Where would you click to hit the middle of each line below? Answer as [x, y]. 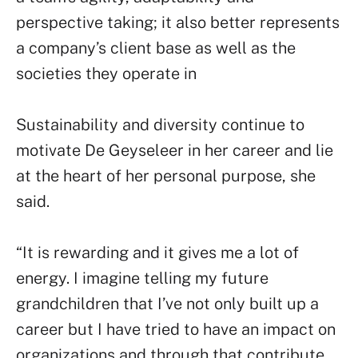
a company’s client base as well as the [156, 48]
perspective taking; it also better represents [178, 22]
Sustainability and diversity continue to [160, 125]
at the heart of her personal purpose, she [166, 176]
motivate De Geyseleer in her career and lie [175, 150]
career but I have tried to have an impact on [176, 329]
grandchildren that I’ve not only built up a [167, 304]
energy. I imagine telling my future [142, 278]
